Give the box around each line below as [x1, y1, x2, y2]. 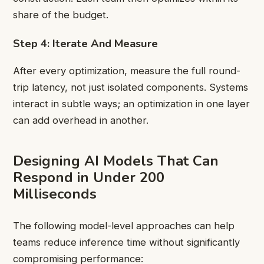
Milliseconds [13, 184, 97, 203]
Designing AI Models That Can [13, 151, 219, 170]
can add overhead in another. [13, 114, 148, 126]
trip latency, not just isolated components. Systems [13, 81, 248, 93]
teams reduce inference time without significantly [13, 236, 240, 249]
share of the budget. [13, 9, 108, 21]
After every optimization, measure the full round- [13, 64, 240, 77]
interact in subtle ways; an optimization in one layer [13, 97, 250, 110]
